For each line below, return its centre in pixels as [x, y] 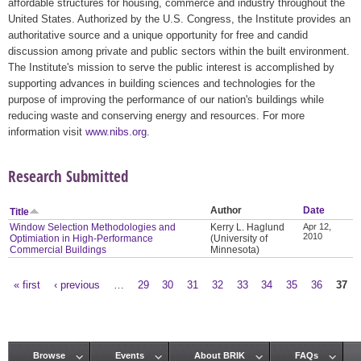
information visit [47, 131]
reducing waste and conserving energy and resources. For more [156, 115]
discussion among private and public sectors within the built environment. [179, 51]
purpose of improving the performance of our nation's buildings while [166, 99]
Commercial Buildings [58, 249]
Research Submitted [68, 176]
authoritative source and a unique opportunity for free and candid [158, 35]
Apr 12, [317, 226]
